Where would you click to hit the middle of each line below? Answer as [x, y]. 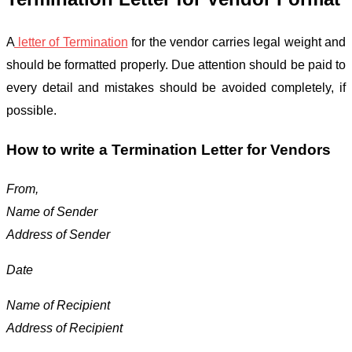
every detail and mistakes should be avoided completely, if [176, 88]
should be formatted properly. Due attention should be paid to [176, 65]
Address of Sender [58, 234]
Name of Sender [52, 211]
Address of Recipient [64, 328]
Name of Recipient [58, 305]
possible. [31, 111]
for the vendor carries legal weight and [236, 42]
